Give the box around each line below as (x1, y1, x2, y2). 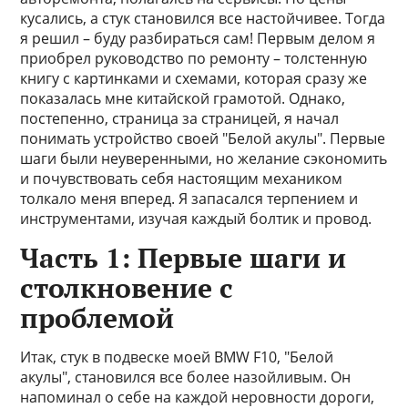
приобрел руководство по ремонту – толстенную (20, 48, 368, 68)
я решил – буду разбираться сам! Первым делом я (20, 28, 376, 48)
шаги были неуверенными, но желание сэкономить (20, 148, 388, 168)
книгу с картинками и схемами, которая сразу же (20, 68, 368, 88)
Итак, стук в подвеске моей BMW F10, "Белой (20, 347, 334, 367)
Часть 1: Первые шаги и (20, 240, 347, 276)
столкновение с (20, 270, 234, 306)
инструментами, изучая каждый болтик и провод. (20, 209, 372, 229)
